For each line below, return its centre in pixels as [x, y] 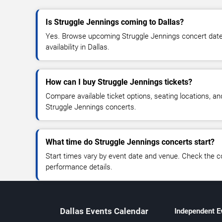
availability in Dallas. [78, 47]
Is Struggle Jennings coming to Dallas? [115, 22]
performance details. [79, 167]
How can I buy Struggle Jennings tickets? [119, 82]
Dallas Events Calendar [104, 211]
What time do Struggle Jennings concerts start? [130, 142]
